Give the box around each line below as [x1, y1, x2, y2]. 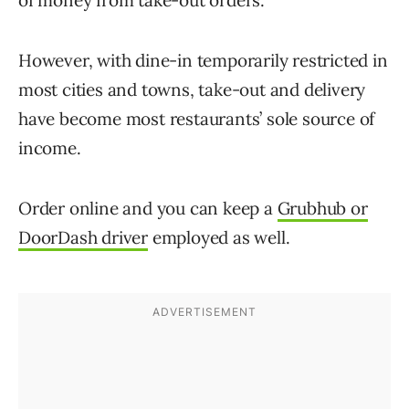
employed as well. [148, 226, 290, 249]
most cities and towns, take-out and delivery [18, 79, 366, 101]
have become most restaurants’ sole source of [18, 108, 375, 131]
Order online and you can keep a [18, 197, 278, 220]
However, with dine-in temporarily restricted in [18, 49, 388, 72]
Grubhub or [277, 197, 368, 220]
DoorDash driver [18, 226, 149, 249]
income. [18, 137, 81, 160]
